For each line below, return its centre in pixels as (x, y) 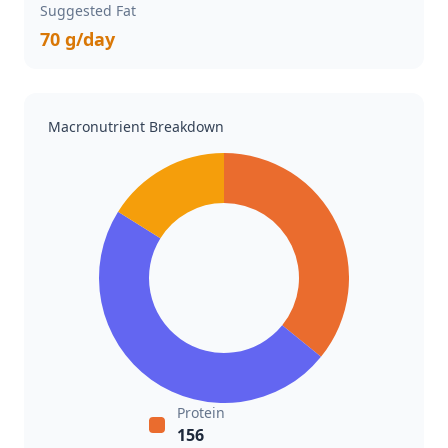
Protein (201, 412)
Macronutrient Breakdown (136, 126)
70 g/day (77, 39)
